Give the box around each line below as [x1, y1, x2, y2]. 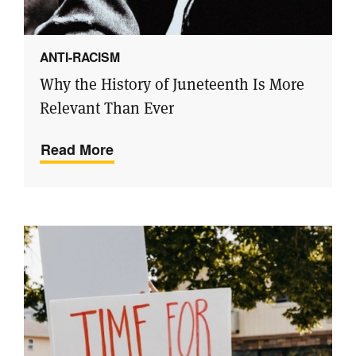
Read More [41, 138, 114, 160]
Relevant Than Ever [40, 97, 174, 118]
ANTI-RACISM [40, 47, 120, 66]
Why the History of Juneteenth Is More [40, 73, 304, 95]
